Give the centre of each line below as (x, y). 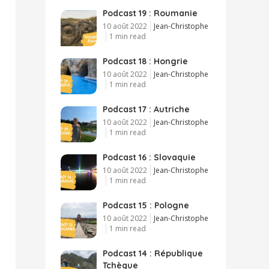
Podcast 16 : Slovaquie (149, 157)
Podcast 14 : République (153, 253)
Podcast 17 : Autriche (146, 109)
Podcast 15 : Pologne (146, 205)
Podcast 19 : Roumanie (150, 13)
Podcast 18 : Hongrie (145, 61)
